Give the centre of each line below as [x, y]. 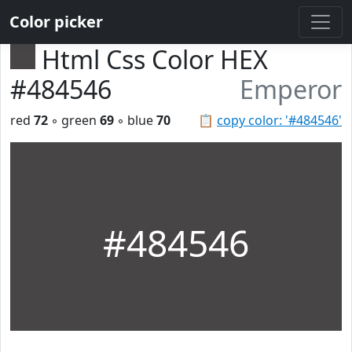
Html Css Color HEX [155, 59]
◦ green [74, 120]
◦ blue [135, 120]
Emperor [291, 89]
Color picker [56, 22]
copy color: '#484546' [279, 120]
